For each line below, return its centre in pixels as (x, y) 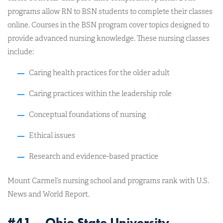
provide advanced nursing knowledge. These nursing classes (109, 38)
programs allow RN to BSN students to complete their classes (110, 11)
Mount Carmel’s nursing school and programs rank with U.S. (108, 181)
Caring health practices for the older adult (99, 72)
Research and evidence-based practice (93, 156)
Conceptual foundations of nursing (87, 114)
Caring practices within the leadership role (100, 93)
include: (21, 52)
